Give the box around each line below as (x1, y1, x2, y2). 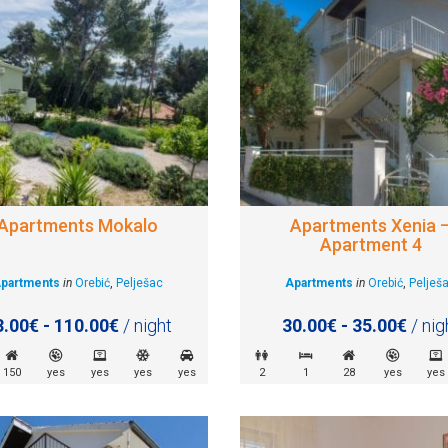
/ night (118, 315, 172, 337)
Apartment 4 (319, 234, 422, 256)
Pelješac (116, 276, 164, 291)
